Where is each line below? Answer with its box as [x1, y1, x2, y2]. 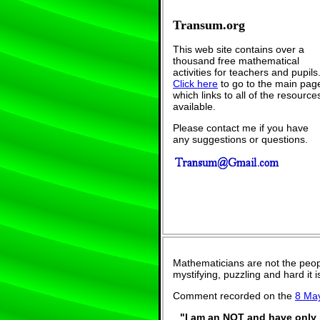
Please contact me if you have [173, 121, 309, 134]
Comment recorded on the [173, 290, 295, 301]
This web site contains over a [173, 43, 304, 55]
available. [173, 100, 216, 112]
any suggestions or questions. [173, 133, 308, 145]
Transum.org [173, 17, 245, 32]
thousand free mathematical [173, 54, 299, 66]
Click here [173, 77, 218, 89]
